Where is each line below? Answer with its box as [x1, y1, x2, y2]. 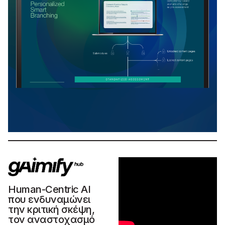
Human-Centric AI [8, 183, 90, 195]
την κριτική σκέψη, [8, 203, 94, 215]
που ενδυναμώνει [8, 193, 90, 205]
